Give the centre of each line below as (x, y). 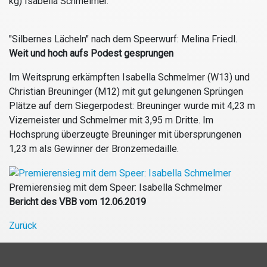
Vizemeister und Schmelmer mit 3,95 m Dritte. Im (111, 120)
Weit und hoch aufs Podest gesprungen (91, 54)
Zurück (23, 225)
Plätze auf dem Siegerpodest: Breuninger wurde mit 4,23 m (132, 106)
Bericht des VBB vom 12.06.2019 (77, 201)
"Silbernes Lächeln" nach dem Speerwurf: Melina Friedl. (123, 39)
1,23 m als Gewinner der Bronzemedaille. (94, 149)
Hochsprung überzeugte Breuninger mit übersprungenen (125, 135)
